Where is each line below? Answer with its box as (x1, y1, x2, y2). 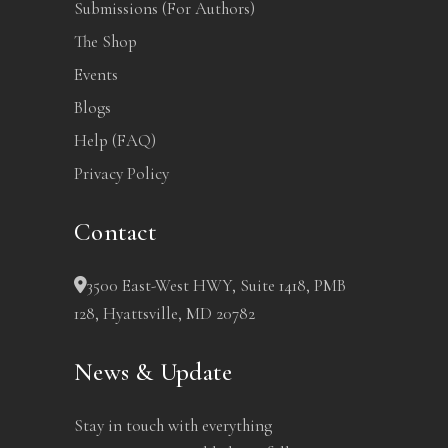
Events (74, 64, 118, 85)
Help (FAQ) (74, 130, 156, 151)
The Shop (74, 31, 137, 52)
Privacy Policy (74, 163, 169, 184)
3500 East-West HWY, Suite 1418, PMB (87, 275, 346, 296)
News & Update (74, 357, 233, 387)
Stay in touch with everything (74, 415, 272, 436)
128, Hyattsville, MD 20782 (74, 303, 255, 324)
